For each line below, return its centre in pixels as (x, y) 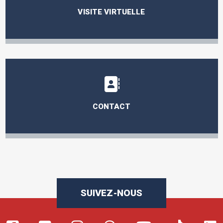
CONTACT (111, 107)
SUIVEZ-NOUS (111, 193)
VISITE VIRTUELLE (111, 12)
